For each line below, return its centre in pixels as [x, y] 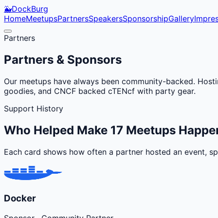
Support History [34, 108]
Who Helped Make [57, 130]
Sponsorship [145, 18]
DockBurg [30, 9]
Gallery [181, 18]
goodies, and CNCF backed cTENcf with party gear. [100, 91]
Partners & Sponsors [63, 59]
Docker [20, 199]
